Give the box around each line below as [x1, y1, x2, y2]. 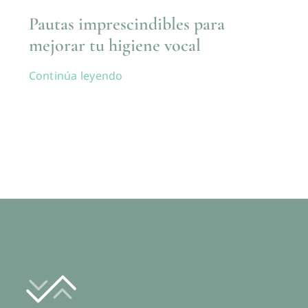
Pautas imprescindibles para [28, 13, 225, 35]
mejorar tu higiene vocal [28, 34, 201, 56]
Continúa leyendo [28, 68, 123, 84]
